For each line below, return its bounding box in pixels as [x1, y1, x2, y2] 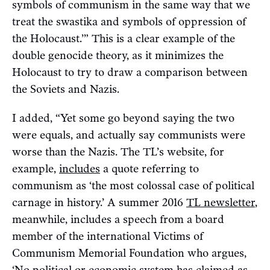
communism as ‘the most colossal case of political [12, 179, 254, 193]
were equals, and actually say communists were [12, 128, 245, 142]
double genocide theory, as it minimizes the [12, 49, 224, 63]
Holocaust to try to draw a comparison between [12, 66, 248, 80]
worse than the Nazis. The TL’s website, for [12, 145, 224, 159]
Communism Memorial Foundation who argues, [12, 246, 246, 260]
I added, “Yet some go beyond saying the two [12, 111, 234, 125]
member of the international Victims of [12, 230, 203, 243]
